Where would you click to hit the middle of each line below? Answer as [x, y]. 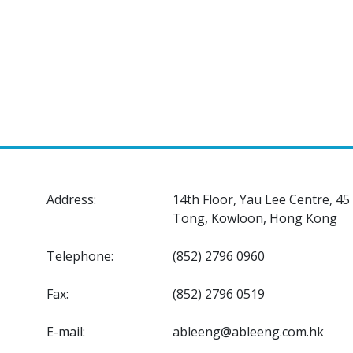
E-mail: [66, 332]
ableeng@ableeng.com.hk [248, 332]
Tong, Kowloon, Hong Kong [255, 219]
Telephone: [80, 256]
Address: [71, 200]
